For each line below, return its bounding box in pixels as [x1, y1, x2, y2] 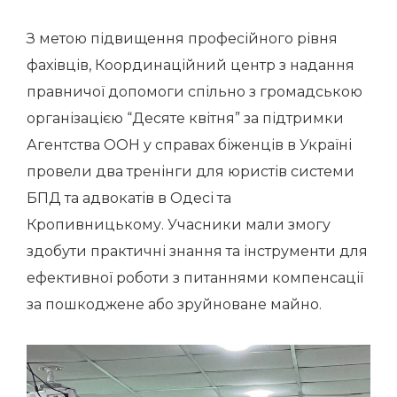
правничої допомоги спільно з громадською [27, 83, 362, 100]
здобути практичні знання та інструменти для [27, 243, 368, 260]
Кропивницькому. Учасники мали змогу [27, 216, 331, 233]
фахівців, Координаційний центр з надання [27, 57, 354, 74]
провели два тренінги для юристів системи [27, 163, 354, 180]
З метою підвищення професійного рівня [27, 30, 338, 47]
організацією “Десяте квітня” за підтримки [27, 110, 344, 127]
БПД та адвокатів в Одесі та [27, 190, 231, 206]
